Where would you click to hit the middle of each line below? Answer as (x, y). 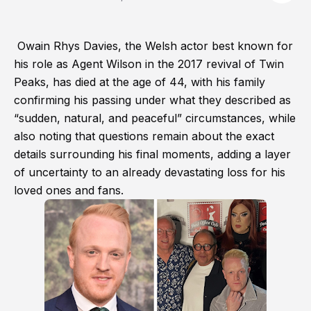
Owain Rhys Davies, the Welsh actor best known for (153, 46)
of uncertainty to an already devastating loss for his (150, 173)
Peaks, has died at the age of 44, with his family (140, 82)
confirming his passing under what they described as (152, 100)
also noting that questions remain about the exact (144, 136)
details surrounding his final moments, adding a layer (152, 154)
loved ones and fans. (69, 191)
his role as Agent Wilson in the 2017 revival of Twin (149, 64)
